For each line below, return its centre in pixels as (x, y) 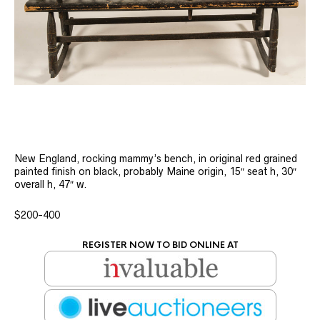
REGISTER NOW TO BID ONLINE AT (160, 245)
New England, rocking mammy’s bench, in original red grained (156, 159)
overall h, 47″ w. (52, 184)
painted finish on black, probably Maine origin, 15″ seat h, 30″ (155, 171)
